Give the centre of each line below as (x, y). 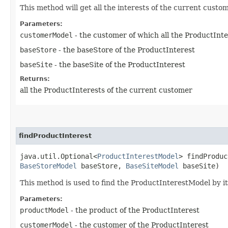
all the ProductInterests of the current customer (106, 90)
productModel (44, 210)
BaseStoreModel (48, 166)
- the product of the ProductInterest (134, 210)
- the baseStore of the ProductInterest (126, 50)
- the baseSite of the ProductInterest (119, 64)
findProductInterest (55, 135)
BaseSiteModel (152, 166)
